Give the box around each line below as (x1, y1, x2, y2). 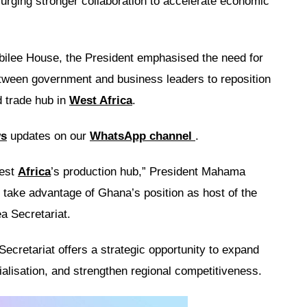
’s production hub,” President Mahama (51, 165, 245, 178)
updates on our (7, 130, 90, 143)
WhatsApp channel (90, 130, 195, 143)
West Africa (69, 94, 132, 107)
